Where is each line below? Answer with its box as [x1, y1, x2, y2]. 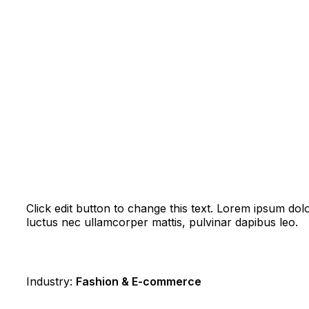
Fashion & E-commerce [76, 275, 201, 288]
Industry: [26, 275, 76, 288]
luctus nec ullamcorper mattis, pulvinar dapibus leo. [26, 215, 298, 229]
